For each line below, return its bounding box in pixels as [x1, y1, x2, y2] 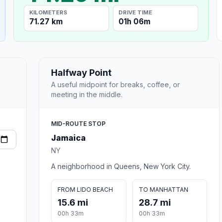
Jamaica [51, 132, 86, 143]
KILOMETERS [29, 8, 68, 16]
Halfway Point [51, 67, 111, 78]
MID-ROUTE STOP [51, 119, 106, 127]
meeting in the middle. [51, 90, 122, 99]
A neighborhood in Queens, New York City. [51, 162, 191, 170]
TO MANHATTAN [138, 185, 188, 193]
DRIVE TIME [118, 8, 153, 16]
